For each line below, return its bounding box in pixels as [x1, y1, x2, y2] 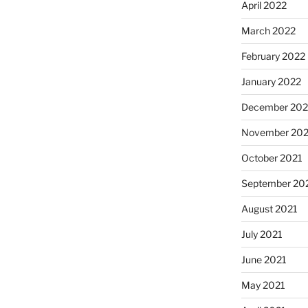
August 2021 [241, 203, 298, 215]
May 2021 [241, 279, 285, 291]
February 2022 [241, 50, 305, 63]
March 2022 [241, 25, 296, 37]
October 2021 [241, 152, 302, 164]
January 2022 [241, 76, 301, 88]
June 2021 [241, 254, 287, 266]
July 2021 [241, 228, 283, 241]
